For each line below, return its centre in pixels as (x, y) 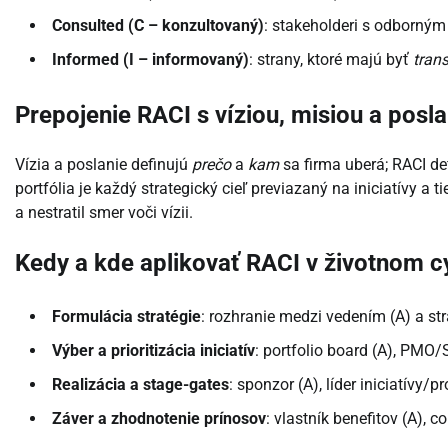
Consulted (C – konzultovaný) (158, 25)
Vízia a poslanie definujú (103, 164)
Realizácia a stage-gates (140, 385)
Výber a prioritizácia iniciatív (153, 351)
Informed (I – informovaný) (150, 59)
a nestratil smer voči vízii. (104, 212)
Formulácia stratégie (126, 317)
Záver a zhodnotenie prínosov (159, 419)
